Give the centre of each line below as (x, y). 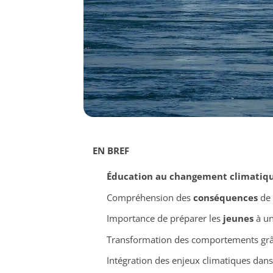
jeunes (238, 218)
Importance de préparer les (165, 218)
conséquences (225, 197)
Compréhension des (150, 197)
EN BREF (111, 151)
